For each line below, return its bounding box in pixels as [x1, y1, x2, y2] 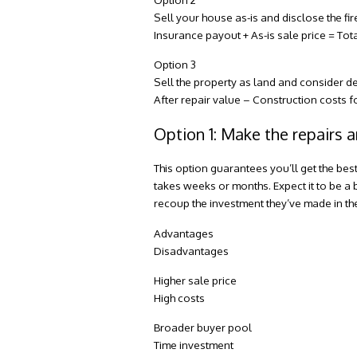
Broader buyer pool [154, 320, 253, 334]
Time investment [154, 337, 234, 351]
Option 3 [154, 57, 197, 72]
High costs [154, 290, 206, 304]
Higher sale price [154, 273, 237, 287]
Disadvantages [154, 243, 229, 257]
